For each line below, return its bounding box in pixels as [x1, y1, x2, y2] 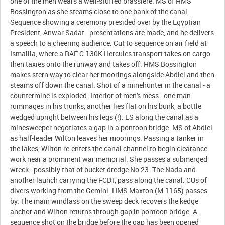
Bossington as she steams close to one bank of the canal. [10, 6, 190, 16]
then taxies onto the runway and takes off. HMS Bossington [10, 59, 197, 69]
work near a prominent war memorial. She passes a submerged [10, 154, 208, 164]
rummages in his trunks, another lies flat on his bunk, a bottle [10, 101, 202, 111]
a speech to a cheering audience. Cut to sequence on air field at [10, 38, 207, 48]
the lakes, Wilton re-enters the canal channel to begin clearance [10, 143, 208, 153]
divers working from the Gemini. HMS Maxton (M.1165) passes [10, 185, 208, 195]
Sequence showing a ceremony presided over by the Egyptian [10, 17, 201, 27]
